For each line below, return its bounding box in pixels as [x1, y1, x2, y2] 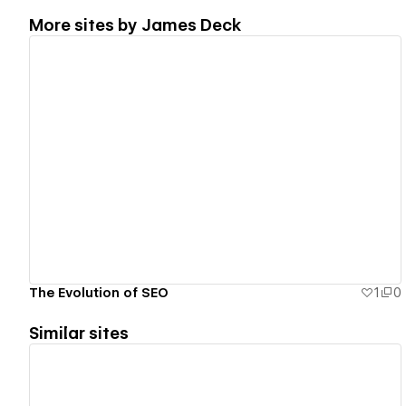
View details [164, 151, 251, 169]
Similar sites [29, 323, 129, 343]
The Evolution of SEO [29, 285, 169, 300]
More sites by [29, 14, 141, 34]
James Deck [141, 14, 242, 34]
